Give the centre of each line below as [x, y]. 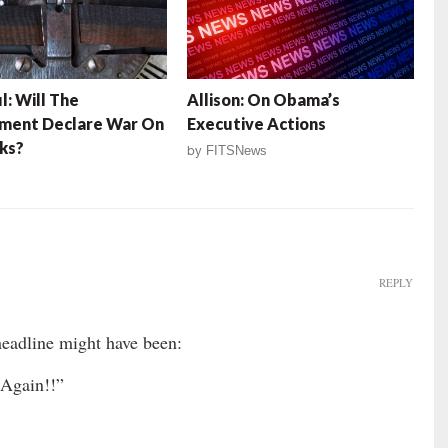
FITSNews [237, 151]
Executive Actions [257, 124]
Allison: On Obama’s [264, 100]
